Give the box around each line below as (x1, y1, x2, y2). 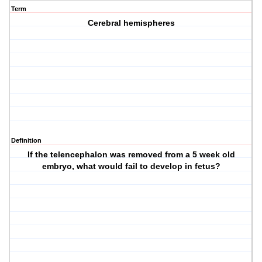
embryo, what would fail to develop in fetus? (42, 161, 220, 171)
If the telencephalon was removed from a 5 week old (27, 150, 235, 160)
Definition (11, 137, 42, 144)
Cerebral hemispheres (87, 18, 175, 28)
